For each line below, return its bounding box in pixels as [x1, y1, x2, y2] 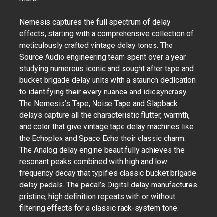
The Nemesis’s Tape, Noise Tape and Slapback [19, 99, 178, 108]
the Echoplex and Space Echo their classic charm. [19, 134, 186, 143]
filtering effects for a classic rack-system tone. [19, 203, 181, 213]
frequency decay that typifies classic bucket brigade [19, 169, 196, 178]
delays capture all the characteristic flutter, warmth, [19, 110, 190, 120]
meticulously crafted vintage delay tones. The [19, 41, 173, 50]
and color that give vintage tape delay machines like [19, 122, 194, 131]
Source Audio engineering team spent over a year [19, 52, 186, 62]
